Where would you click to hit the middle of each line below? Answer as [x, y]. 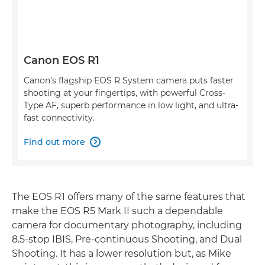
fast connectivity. [59, 117]
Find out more [54, 142]
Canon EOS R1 [62, 60]
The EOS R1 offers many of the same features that [129, 196]
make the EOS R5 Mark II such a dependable [117, 211]
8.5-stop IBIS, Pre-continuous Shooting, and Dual [127, 239]
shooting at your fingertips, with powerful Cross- [125, 93]
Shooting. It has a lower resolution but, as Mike [122, 253]
